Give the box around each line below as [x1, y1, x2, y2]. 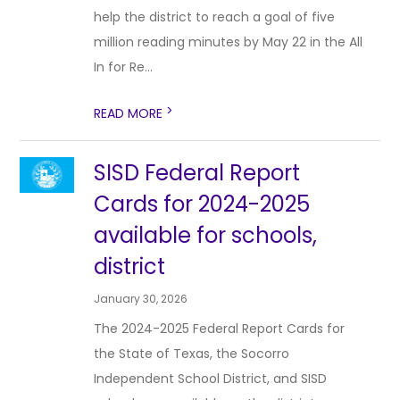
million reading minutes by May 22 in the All [94, 33, 363, 51]
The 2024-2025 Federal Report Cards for [94, 320, 346, 337]
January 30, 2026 [94, 291, 188, 306]
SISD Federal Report [94, 158, 301, 187]
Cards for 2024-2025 [94, 189, 311, 219]
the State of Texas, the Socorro [94, 345, 290, 362]
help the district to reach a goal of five [94, 8, 336, 26]
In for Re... [94, 58, 154, 76]
